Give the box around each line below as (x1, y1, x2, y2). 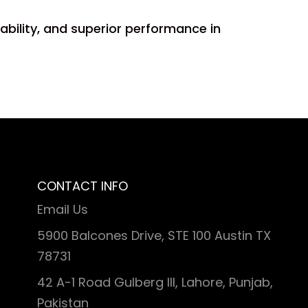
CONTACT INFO (37, 177, 129, 195)
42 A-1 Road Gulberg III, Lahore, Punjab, (37, 274, 274, 291)
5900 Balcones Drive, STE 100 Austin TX (37, 227, 272, 244)
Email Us (37, 201, 89, 218)
